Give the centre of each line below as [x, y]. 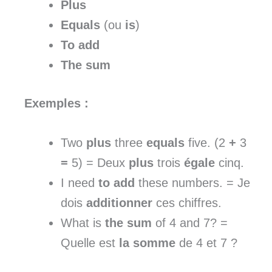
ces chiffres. [187, 203]
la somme [147, 243]
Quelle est [90, 243]
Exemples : [56, 104]
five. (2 [207, 143]
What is [83, 223]
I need [80, 183]
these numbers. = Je [192, 183]
